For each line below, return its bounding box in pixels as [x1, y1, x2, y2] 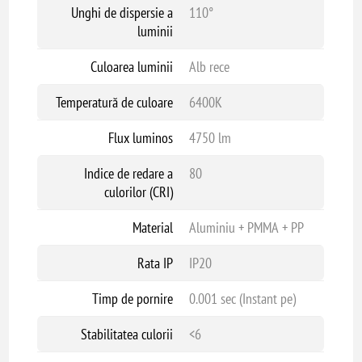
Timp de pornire [91, 288, 173, 308]
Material [132, 217, 173, 237]
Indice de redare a [83, 163, 173, 183]
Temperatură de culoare [55, 92, 173, 112]
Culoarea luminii [90, 57, 173, 76]
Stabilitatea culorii [80, 324, 173, 343]
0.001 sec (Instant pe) [188, 288, 296, 308]
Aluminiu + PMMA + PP [188, 217, 304, 237]
